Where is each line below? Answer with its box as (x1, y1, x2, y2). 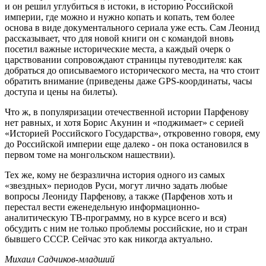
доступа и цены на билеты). (5, 86, 118, 97)
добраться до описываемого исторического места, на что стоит (5, 65, 259, 75)
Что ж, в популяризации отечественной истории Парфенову (5, 106, 249, 117)
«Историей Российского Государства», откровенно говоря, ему (5, 128, 260, 138)
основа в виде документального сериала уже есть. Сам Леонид (5, 22, 259, 33)
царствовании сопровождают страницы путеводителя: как (5, 54, 242, 65)
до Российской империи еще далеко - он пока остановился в (5, 138, 249, 149)
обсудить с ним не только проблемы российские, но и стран (5, 223, 248, 233)
